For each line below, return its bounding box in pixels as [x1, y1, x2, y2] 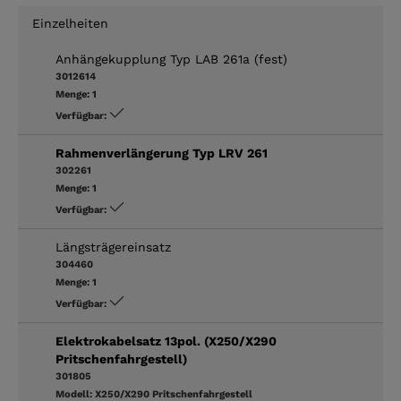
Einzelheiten [32, 15, 108, 30]
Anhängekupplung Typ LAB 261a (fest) [55, 51, 287, 66]
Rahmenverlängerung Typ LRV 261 [55, 145, 268, 160]
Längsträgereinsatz [55, 239, 171, 254]
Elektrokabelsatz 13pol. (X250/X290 [55, 333, 277, 348]
